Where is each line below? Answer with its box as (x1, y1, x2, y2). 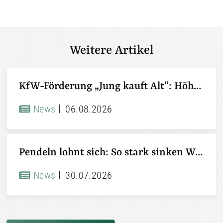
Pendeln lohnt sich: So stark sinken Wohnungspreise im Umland (195, 146, 203, 158)
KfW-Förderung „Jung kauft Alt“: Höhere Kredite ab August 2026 (194, 80, 201, 92)
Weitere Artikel (69, 43, 154, 58)
